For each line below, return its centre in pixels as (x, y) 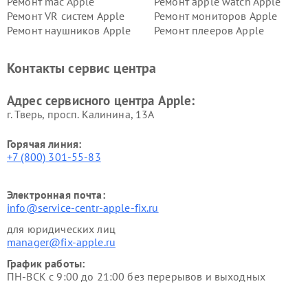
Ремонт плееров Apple (209, 30)
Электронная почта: (56, 195)
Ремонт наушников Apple (69, 30)
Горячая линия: (44, 144)
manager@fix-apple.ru (61, 242)
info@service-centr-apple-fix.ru (83, 208)
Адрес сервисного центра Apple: (101, 100)
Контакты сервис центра (82, 68)
